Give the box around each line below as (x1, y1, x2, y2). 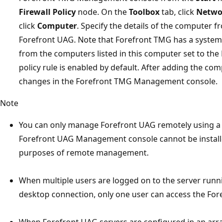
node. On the (76, 6, 129, 17)
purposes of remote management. (19, 147, 149, 158)
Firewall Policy (19, 6, 76, 17)
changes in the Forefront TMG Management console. (19, 75, 218, 87)
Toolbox (129, 6, 160, 17)
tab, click (160, 6, 196, 17)
